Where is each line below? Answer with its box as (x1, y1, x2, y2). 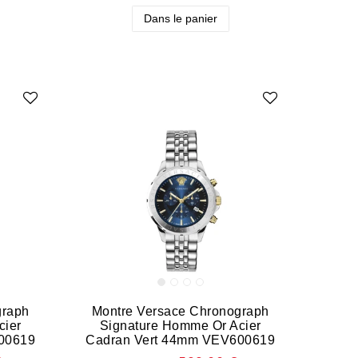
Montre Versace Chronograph (91, 304, 269, 319)
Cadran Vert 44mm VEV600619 (86, 332, 276, 348)
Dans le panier (143, 11, 217, 25)
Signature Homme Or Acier (99, 318, 261, 333)
